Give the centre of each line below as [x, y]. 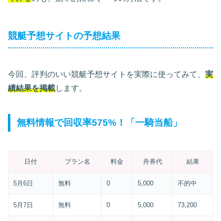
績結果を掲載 [32, 88]
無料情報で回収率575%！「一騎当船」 [100, 122]
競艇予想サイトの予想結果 [64, 36]
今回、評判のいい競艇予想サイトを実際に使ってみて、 [107, 74]
